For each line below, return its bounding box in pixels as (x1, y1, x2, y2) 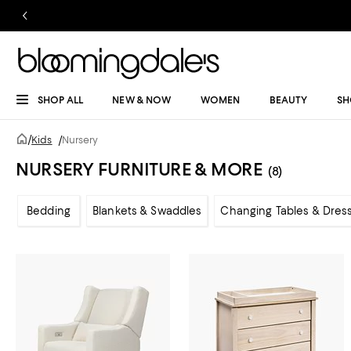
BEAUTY (269, 94, 308, 106)
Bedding (27, 204, 71, 217)
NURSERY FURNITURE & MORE (16, 158, 262, 180)
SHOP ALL (38, 94, 83, 106)
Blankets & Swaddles (92, 204, 202, 217)
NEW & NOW (112, 94, 172, 106)
